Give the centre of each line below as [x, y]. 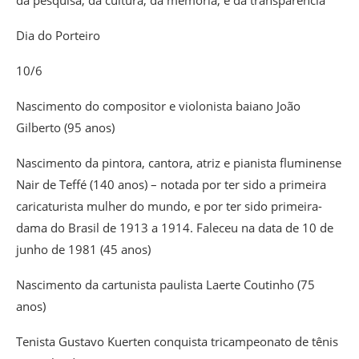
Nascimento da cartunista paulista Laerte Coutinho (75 [165, 285]
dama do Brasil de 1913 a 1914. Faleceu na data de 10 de [175, 228]
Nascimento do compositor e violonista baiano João [158, 106]
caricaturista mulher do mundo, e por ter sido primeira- [169, 206]
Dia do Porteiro [58, 36]
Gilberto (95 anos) [65, 128]
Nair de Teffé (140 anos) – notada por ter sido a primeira [171, 185]
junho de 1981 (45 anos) [83, 250]
